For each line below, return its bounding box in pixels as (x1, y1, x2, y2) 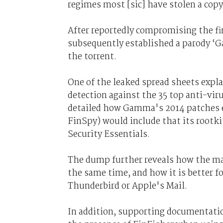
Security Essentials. (67, 127, 150, 141)
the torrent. (67, 49, 118, 64)
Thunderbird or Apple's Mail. (67, 179, 187, 193)
